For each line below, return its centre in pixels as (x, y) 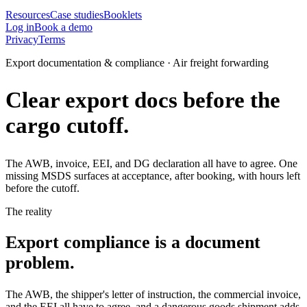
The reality (29, 211)
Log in (20, 27)
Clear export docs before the (143, 100)
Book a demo (63, 27)
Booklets (123, 15)
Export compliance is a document (133, 243)
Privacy (22, 39)
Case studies (77, 15)
